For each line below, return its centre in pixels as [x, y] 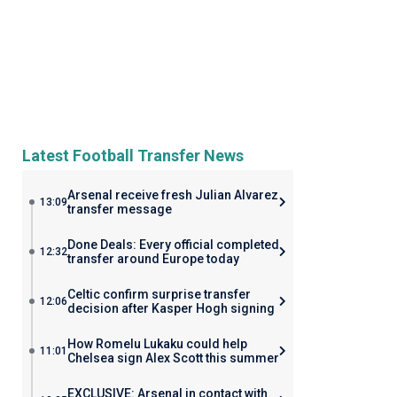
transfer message [119, 209]
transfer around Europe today [153, 259]
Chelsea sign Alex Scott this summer [173, 358]
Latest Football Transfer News [132, 156]
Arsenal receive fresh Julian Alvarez [172, 195]
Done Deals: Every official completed [173, 245]
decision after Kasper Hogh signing [171, 308]
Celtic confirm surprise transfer [159, 294]
